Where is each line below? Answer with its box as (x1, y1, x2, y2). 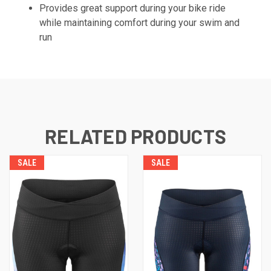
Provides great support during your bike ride (39, 2, 226, 14)
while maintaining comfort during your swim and (39, 16, 240, 28)
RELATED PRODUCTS (45, 124, 226, 148)
